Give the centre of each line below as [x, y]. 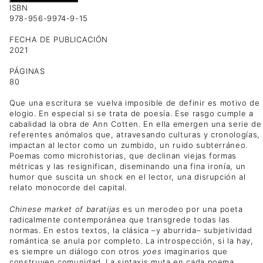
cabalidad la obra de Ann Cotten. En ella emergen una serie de [136, 124]
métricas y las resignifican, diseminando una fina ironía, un [128, 166]
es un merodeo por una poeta [181, 209]
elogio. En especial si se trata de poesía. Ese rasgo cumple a [131, 114]
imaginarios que [195, 251]
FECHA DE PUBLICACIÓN [59, 39]
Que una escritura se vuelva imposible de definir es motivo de [135, 103]
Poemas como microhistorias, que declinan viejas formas [123, 156]
